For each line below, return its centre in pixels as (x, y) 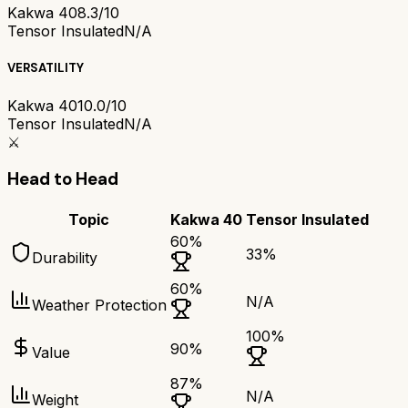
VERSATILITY (46, 68)
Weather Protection (99, 306)
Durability (65, 258)
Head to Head (63, 179)
